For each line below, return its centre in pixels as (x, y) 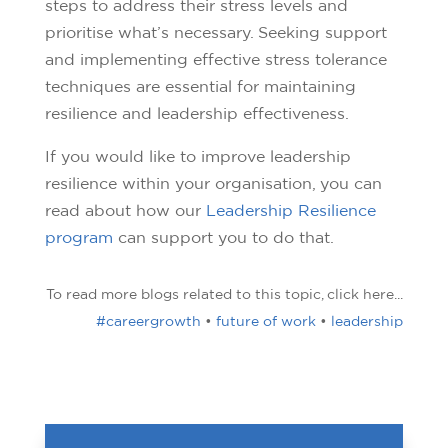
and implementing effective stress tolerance (215, 58)
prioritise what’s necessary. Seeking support (215, 31)
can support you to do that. (223, 236)
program (78, 236)
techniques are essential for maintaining (200, 85)
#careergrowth (149, 320)
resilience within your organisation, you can (213, 182)
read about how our (125, 209)
